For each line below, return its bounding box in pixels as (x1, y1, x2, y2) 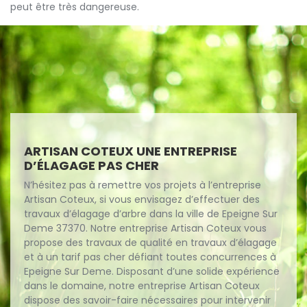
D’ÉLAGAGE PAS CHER (24, 157, 159, 174)
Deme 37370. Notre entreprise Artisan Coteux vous (24, 221, 267, 235)
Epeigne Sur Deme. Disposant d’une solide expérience (24, 265, 280, 278)
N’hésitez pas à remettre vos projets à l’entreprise (24, 178, 261, 192)
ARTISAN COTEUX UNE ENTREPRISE (24, 143, 237, 160)
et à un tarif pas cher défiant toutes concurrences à (24, 250, 276, 264)
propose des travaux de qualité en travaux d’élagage (24, 236, 277, 249)
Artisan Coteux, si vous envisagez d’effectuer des (24, 193, 260, 206)
